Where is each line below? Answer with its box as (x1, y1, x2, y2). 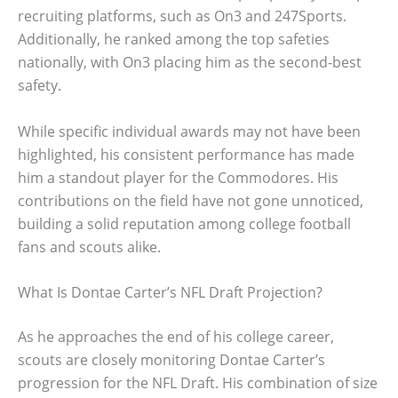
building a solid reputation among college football (18, 213, 351, 234)
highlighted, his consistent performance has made (18, 144, 354, 164)
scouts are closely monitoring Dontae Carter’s (18, 350, 325, 370)
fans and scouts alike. (18, 236, 161, 257)
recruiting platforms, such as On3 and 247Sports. (18, 5, 346, 26)
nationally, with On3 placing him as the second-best (18, 52, 362, 72)
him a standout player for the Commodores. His (18, 167, 338, 187)
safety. (18, 75, 61, 95)
